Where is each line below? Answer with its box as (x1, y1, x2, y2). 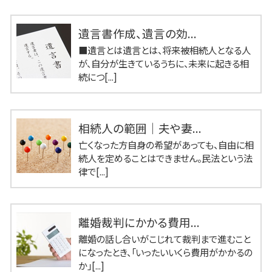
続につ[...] (78, 70, 117, 84)
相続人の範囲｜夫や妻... (78, 119, 202, 136)
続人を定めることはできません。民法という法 (78, 151, 253, 165)
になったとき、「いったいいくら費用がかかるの (78, 245, 253, 259)
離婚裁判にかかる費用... (78, 214, 200, 231)
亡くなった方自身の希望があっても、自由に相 (78, 137, 254, 151)
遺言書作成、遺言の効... (78, 25, 197, 42)
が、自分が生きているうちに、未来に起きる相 (78, 56, 249, 70)
